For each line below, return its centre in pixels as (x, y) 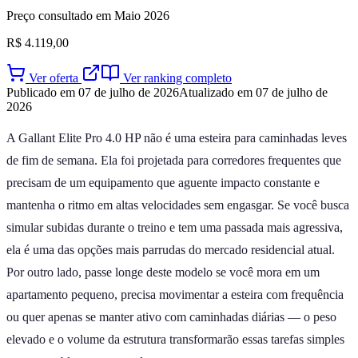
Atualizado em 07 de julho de (253, 92)
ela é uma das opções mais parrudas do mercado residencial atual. (171, 249)
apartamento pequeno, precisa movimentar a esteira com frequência (175, 294)
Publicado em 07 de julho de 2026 (93, 92)
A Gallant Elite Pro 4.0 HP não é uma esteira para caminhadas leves (177, 137)
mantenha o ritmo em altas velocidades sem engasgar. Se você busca (178, 205)
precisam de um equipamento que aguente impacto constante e (163, 182)
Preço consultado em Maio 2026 (88, 15)
